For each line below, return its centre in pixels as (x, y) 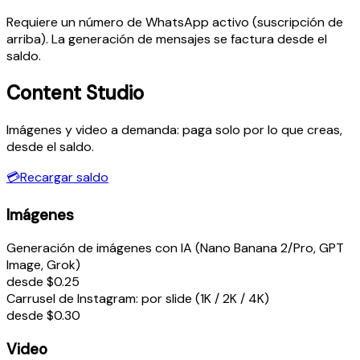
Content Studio (75, 93)
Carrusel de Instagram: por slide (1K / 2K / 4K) (138, 299)
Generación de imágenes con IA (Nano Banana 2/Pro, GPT (175, 248)
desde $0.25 (43, 282)
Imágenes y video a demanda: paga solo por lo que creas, (174, 129)
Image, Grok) (43, 265)
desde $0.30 (43, 316)
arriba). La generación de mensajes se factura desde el (167, 39)
